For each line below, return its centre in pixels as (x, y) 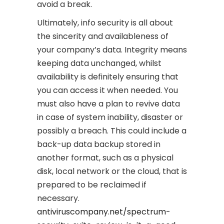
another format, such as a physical (105, 158)
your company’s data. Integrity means (112, 50)
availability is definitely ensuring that (108, 77)
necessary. (58, 198)
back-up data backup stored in (99, 144)
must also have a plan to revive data (108, 104)
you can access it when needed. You (107, 90)
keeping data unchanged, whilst (99, 63)
